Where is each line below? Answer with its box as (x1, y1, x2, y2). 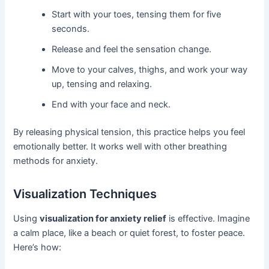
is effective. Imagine (166, 213, 250, 224)
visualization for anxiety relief (40, 213, 167, 224)
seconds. (52, 23, 90, 35)
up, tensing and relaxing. (52, 79, 153, 90)
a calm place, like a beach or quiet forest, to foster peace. (13, 227, 246, 238)
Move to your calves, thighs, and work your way (52, 64, 248, 76)
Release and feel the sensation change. (52, 44, 212, 55)
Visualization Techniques (13, 186, 157, 201)
